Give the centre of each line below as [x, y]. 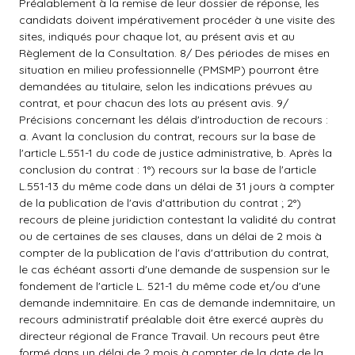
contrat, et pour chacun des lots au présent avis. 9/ [154, 103]
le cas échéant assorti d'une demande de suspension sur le [174, 269]
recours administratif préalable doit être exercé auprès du [171, 319]
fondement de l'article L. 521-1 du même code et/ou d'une [170, 286]
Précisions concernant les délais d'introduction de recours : [174, 120]
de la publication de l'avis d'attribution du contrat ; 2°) [160, 203]
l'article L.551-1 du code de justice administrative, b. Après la [176, 153]
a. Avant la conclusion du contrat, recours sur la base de [167, 136]
